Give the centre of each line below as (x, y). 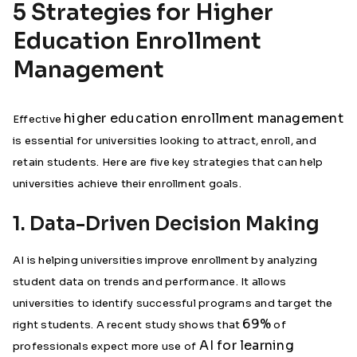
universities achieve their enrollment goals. (127, 184)
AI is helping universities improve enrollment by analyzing (165, 261)
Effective (39, 120)
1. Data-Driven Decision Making (166, 224)
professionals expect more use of (105, 347)
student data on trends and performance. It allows (150, 282)
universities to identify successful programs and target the (173, 304)
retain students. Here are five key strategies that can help (168, 163)
